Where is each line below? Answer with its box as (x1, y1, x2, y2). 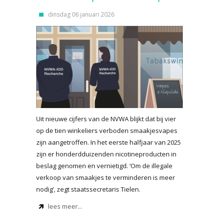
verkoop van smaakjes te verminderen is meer (36, 173, 175, 182)
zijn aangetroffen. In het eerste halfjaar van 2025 (36, 138, 181, 147)
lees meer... (48, 202, 82, 211)
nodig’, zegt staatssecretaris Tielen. (36, 185, 140, 194)
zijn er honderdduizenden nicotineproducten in (36, 150, 176, 158)
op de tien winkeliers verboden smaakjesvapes (36, 126, 177, 135)
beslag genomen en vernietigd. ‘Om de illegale (36, 161, 173, 170)
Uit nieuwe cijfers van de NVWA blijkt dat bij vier (36, 114, 176, 123)
